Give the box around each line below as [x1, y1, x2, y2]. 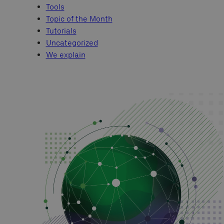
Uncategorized [45, 38, 98, 48]
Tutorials [45, 26, 76, 36]
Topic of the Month [45, 14, 112, 24]
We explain [45, 50, 85, 60]
